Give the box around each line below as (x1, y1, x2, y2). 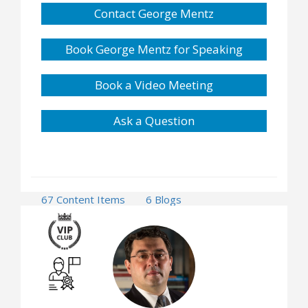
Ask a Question (113, 112, 195, 129)
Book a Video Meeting (95, 76, 213, 93)
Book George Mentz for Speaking (65, 41, 243, 57)
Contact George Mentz (94, 5, 214, 21)
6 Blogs (146, 192, 181, 206)
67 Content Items (41, 192, 125, 206)
